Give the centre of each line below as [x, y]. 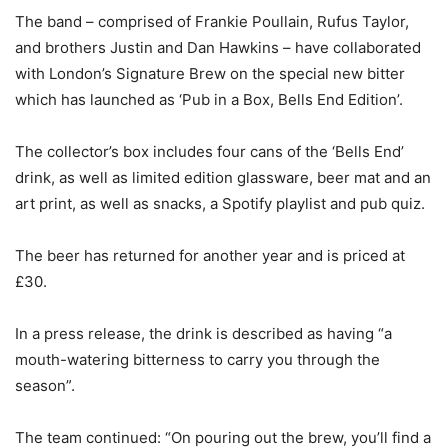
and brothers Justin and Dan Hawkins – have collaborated [218, 47]
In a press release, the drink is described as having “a [203, 333]
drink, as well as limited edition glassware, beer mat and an [223, 177]
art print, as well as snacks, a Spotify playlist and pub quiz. [220, 203]
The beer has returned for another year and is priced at [210, 255]
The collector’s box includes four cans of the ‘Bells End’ [209, 151]
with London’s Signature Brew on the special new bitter [210, 73]
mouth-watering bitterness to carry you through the [197, 359]
